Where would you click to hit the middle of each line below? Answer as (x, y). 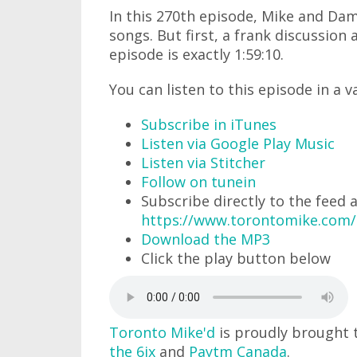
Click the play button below (236, 258)
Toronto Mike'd (162, 332)
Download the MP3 (206, 239)
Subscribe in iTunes (209, 124)
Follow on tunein (198, 181)
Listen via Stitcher (203, 162)
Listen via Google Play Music (238, 143)
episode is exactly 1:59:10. (196, 54)
